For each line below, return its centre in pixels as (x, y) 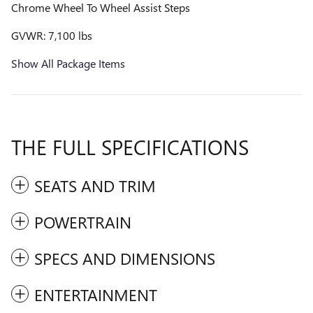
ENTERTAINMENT (96, 294)
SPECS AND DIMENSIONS (125, 258)
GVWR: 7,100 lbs (52, 35)
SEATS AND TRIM (95, 185)
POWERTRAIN (83, 221)
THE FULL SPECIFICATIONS (130, 146)
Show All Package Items (68, 63)
